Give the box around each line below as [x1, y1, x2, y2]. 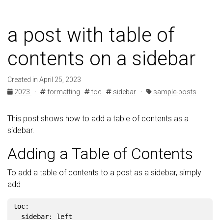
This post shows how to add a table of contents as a [7, 114, 189, 123]
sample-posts [152, 88, 196, 96]
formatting [46, 88, 80, 96]
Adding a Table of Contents [7, 144, 193, 163]
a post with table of [7, 24, 175, 47]
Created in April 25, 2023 [7, 76, 81, 83]
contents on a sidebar [7, 47, 195, 70]
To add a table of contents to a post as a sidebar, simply [7, 168, 201, 177]
